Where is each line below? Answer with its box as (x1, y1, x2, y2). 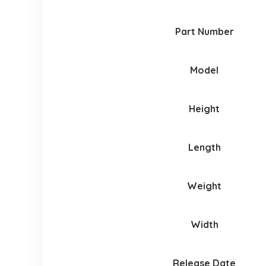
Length (188, 141, 221, 154)
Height (189, 103, 220, 115)
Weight (187, 180, 222, 192)
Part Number (175, 26, 234, 38)
